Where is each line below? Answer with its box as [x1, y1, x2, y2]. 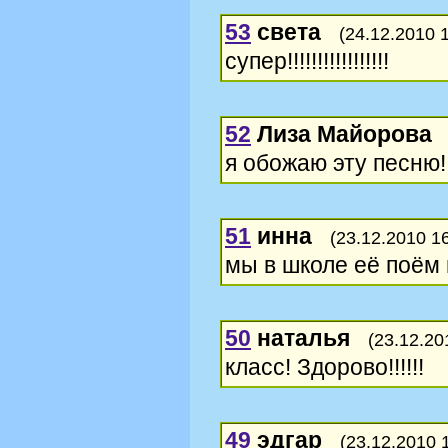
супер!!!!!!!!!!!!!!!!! [225, 47, 389, 74]
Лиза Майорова [257, 120, 432, 147]
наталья [257, 324, 350, 351]
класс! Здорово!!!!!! [225, 353, 424, 380]
